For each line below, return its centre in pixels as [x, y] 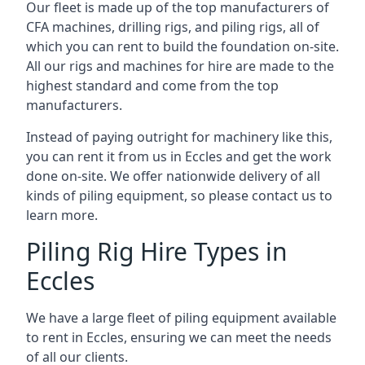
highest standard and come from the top [152, 86]
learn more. [62, 215]
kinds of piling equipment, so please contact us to [179, 196]
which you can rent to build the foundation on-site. [182, 46]
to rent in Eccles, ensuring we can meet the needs [179, 337]
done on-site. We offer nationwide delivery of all [173, 176]
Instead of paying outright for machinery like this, [179, 137]
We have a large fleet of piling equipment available [181, 318]
